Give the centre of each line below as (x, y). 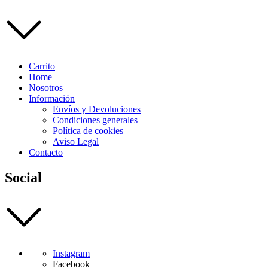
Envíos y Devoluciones (97, 109)
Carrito (42, 66)
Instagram (71, 253)
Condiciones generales (95, 120)
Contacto (46, 152)
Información (52, 98)
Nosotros (46, 87)
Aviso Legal (76, 141)
